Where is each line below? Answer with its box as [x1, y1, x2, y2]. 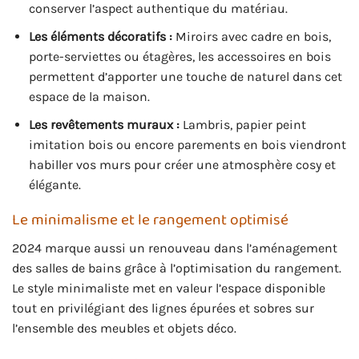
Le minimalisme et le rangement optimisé [12, 208, 288, 233]
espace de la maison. [28, 89, 150, 105]
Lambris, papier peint [179, 116, 306, 132]
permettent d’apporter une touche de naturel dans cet [28, 69, 342, 85]
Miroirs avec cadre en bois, [171, 29, 331, 45]
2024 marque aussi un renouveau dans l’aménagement [12, 240, 337, 256]
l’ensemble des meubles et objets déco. [12, 321, 236, 337]
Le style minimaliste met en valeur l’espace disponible [12, 280, 325, 296]
